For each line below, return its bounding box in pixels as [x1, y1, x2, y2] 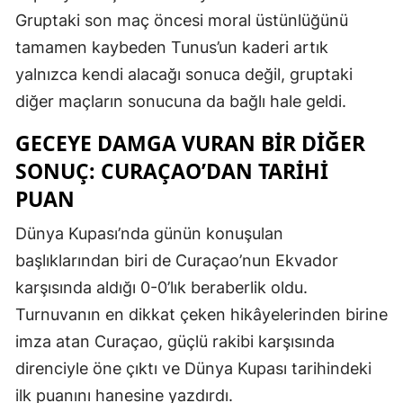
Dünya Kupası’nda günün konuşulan [15, 224, 283, 244]
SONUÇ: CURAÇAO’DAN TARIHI [15, 157, 328, 186]
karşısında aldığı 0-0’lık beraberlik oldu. [15, 278, 308, 298]
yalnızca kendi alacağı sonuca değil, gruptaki [15, 65, 353, 85]
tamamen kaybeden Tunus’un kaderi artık [15, 38, 328, 58]
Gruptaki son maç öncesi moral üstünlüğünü [15, 11, 348, 31]
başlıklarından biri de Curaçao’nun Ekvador [15, 251, 338, 271]
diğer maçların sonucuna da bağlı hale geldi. [15, 92, 346, 112]
